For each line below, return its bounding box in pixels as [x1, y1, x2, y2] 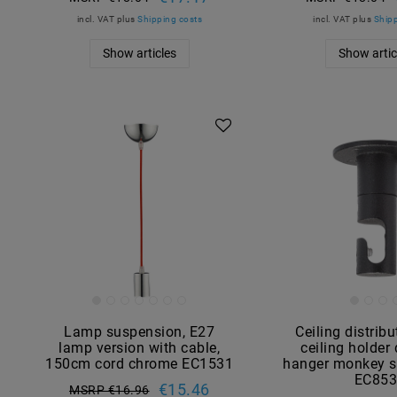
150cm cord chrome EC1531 [45, 354, 234, 372]
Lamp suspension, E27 [64, 323, 215, 340]
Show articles [102, 45, 176, 60]
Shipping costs [137, 13, 203, 24]
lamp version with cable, [58, 339, 221, 356]
